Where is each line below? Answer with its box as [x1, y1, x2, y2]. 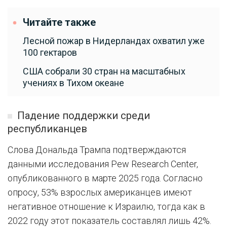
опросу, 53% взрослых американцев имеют [8, 187, 192, 198]
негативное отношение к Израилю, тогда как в [8, 201, 205, 212]
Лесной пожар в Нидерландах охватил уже [23, 35, 205, 46]
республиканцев [8, 123, 87, 135]
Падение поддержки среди [17, 109, 150, 122]
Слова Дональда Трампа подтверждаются [8, 144, 186, 155]
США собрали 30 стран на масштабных [23, 66, 185, 77]
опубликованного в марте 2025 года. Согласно [8, 173, 203, 183]
